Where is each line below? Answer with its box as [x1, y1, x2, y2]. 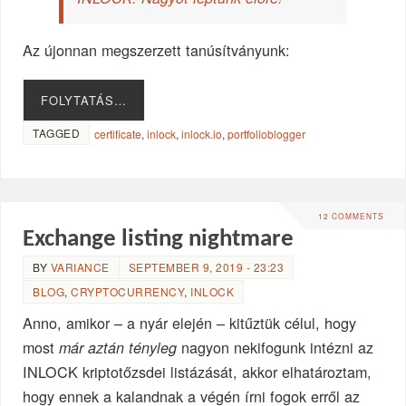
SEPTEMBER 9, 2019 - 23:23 [128, 259, 285, 275]
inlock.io [181, 125, 223, 141]
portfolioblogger [227, 125, 306, 141]
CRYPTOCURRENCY [71, 284, 185, 300]
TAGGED [33, 124, 81, 140]
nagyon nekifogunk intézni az [177, 336, 374, 359]
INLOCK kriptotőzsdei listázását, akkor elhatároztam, [23, 361, 372, 383]
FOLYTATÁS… [41, 91, 128, 109]
